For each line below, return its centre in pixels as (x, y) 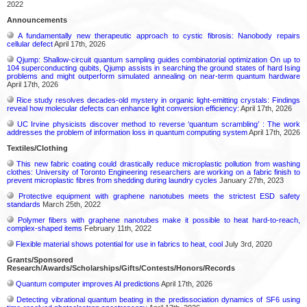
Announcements (37, 20)
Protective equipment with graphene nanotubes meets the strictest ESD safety (159, 196)
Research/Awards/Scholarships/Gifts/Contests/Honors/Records (121, 268)
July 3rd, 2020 (247, 244)
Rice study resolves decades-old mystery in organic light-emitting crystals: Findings (158, 100)
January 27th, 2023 (250, 180)
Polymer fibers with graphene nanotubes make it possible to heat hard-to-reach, (159, 220)
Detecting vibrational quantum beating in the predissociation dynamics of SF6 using (159, 299)
